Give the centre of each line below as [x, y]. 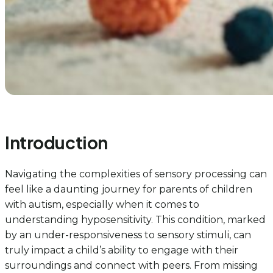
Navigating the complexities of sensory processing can [136, 174]
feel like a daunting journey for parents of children [129, 190]
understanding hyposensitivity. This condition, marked [135, 220]
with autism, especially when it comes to [102, 205]
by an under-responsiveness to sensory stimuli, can [128, 235]
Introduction [56, 142]
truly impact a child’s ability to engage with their [122, 250]
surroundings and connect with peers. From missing [131, 266]
